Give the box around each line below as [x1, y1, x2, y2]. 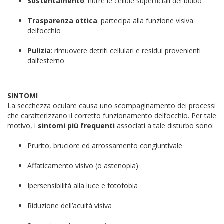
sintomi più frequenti [38, 121, 115, 130]
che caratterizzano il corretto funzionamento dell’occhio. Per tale [7, 111, 216, 120]
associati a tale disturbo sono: [115, 121, 214, 130]
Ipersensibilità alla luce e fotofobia [27, 181, 138, 190]
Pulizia [27, 46, 51, 55]
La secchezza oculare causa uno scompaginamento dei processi [7, 101, 216, 110]
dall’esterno [27, 56, 64, 65]
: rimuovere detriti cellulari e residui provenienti [51, 46, 201, 55]
